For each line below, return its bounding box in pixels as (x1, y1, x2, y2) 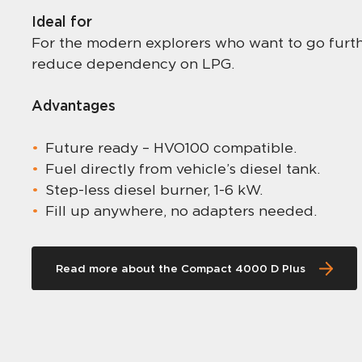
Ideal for (31, 12, 92, 32)
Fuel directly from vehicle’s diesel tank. (45, 160, 321, 178)
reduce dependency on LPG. (31, 55, 234, 73)
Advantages (31, 96, 116, 116)
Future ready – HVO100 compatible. (45, 139, 297, 157)
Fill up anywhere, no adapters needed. (45, 202, 318, 220)
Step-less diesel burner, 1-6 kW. (45, 181, 263, 199)
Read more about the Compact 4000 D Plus (56, 261, 306, 276)
